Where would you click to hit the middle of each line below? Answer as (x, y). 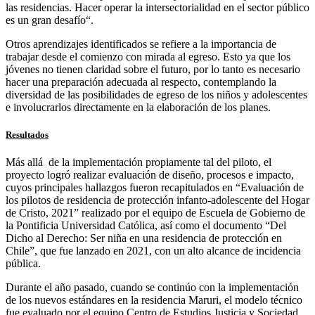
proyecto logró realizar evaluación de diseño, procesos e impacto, (150, 175)
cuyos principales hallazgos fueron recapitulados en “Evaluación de (155, 188)
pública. (23, 264)
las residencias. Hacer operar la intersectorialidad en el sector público (157, 8)
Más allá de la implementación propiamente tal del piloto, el (139, 162)
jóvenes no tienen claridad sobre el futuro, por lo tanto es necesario (153, 70)
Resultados (27, 135)
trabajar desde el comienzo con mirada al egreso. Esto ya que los (148, 57)
